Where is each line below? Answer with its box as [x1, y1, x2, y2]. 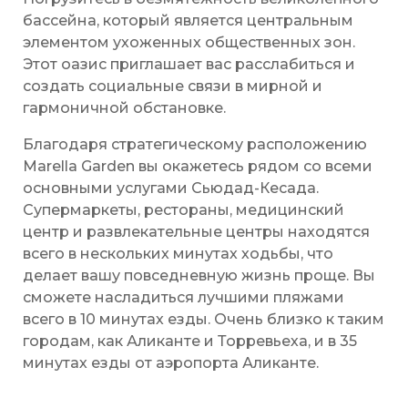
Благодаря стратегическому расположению [23, 136, 367, 154]
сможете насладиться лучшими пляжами [23, 289, 344, 307]
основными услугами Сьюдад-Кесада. [23, 179, 319, 198]
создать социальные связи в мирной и [23, 77, 322, 96]
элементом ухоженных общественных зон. [23, 34, 355, 52]
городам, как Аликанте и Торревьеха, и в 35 [23, 332, 357, 351]
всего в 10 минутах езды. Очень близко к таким [23, 311, 384, 329]
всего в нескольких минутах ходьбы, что [23, 245, 333, 263]
